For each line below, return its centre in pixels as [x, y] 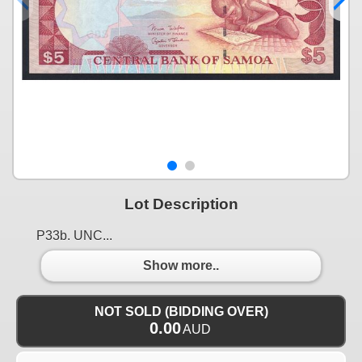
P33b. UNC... [74, 235]
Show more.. [181, 266]
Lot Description [181, 204]
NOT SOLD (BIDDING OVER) [181, 311]
